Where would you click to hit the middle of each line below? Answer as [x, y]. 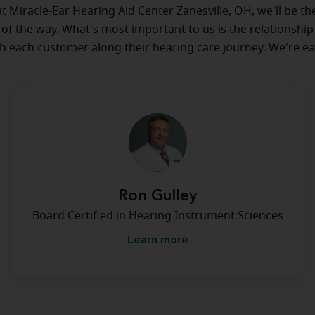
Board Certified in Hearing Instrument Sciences [157, 216]
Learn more [157, 240]
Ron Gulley [157, 196]
